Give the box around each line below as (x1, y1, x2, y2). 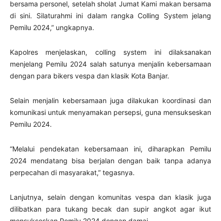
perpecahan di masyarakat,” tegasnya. (10, 168, 137, 177)
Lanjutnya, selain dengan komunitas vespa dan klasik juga (10, 193, 211, 201)
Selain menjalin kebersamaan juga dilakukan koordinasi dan (10, 96, 211, 105)
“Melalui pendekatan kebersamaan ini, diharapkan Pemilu (10, 145, 211, 153)
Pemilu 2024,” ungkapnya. (10, 23, 94, 32)
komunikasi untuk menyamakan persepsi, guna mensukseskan (10, 108, 211, 116)
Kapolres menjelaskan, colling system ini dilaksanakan (10, 48, 211, 56)
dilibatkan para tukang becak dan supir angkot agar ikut (10, 205, 211, 213)
